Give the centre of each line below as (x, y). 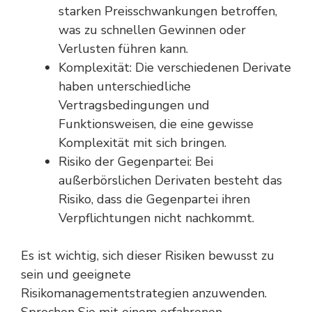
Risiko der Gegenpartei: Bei (136, 162)
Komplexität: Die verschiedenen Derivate (175, 68)
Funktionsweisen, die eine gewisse (156, 124)
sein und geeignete (76, 274)
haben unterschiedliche (125, 86)
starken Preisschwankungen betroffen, (168, 11)
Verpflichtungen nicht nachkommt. (156, 218)
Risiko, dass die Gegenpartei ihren (154, 199)
